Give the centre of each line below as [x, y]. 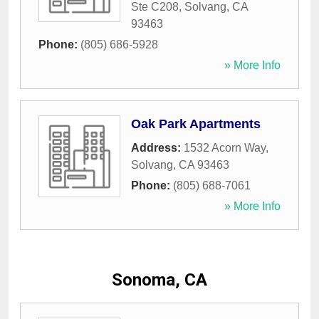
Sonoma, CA [159, 280]
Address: [157, 148]
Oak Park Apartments [196, 124]
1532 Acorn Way [225, 148]
